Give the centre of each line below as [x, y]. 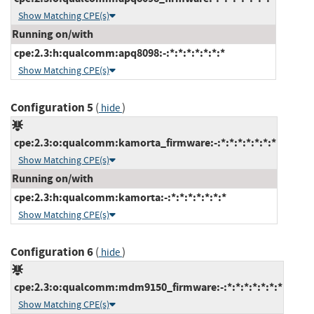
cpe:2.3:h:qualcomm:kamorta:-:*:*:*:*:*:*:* [119, 197]
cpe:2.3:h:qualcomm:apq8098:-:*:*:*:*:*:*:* [118, 53]
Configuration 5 [52, 107]
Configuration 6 [52, 252]
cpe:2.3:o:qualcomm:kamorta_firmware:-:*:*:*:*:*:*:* [144, 142]
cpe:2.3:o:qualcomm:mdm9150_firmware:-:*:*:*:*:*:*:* [147, 287]
